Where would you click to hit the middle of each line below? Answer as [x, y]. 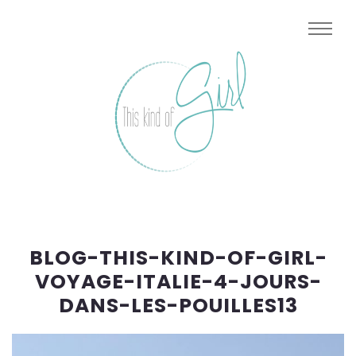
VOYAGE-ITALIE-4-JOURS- [178, 282]
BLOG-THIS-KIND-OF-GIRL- [178, 258]
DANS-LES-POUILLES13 [178, 306]
